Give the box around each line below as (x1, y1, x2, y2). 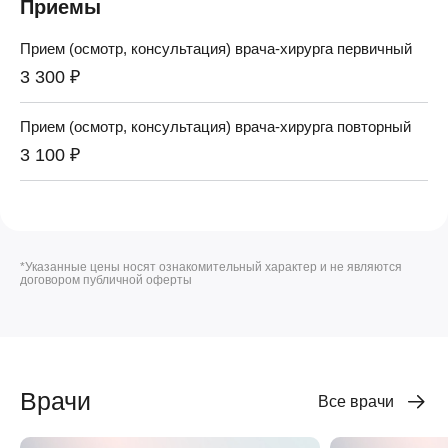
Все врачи (318, 392, 394, 410)
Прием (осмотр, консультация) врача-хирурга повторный (20, 117, 411, 135)
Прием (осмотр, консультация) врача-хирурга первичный (20, 39, 412, 57)
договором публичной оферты (20, 272, 192, 287)
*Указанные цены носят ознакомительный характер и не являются (20, 259, 402, 274)
